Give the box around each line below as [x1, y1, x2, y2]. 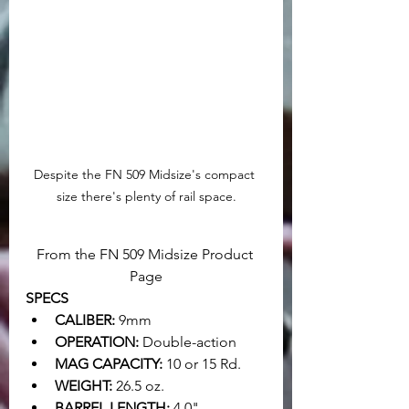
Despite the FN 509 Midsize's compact [34, 165, 258, 183]
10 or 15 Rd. [163, 354, 241, 372]
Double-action [139, 332, 236, 351]
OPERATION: [55, 332, 139, 351]
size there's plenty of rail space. [56, 187, 236, 204]
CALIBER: [55, 310, 115, 329]
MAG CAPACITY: [55, 354, 163, 372]
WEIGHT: [55, 376, 112, 394]
